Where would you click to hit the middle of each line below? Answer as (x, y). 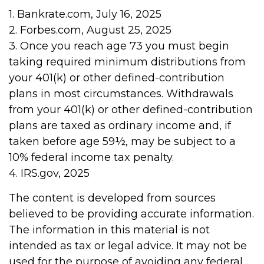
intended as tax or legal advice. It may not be (128, 246)
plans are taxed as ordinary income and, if (120, 126)
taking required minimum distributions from (127, 62)
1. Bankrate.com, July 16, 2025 (85, 14)
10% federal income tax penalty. (91, 157)
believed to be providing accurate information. (131, 214)
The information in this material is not (109, 230)
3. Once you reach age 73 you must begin (119, 46)
